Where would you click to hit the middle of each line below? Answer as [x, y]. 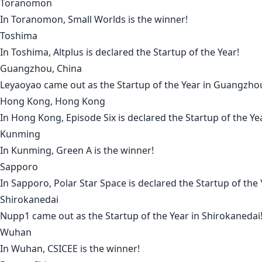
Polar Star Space [90, 183]
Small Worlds [97, 20]
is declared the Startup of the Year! [161, 52]
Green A [74, 151]
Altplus [68, 52]
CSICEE [63, 249]
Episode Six [91, 118]
